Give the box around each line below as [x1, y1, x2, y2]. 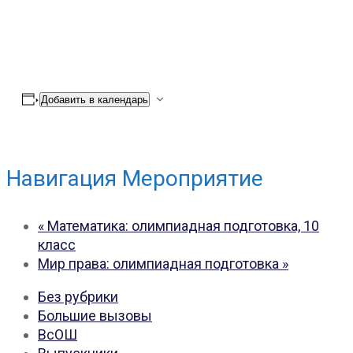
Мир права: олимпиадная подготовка [38, 255, 282, 272]
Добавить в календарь [40, 93, 148, 106]
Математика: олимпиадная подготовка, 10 [44, 217, 319, 234]
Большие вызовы [38, 307, 152, 324]
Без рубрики [38, 288, 118, 305]
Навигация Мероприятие [6, 165, 263, 191]
